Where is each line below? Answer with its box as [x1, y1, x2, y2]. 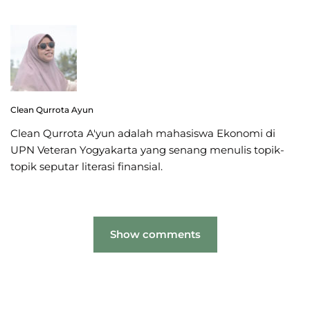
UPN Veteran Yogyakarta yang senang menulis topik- [10, 143, 284, 156]
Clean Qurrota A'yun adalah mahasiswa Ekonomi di [10, 126, 275, 140]
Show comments [109, 227, 201, 241]
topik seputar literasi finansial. [10, 159, 163, 173]
